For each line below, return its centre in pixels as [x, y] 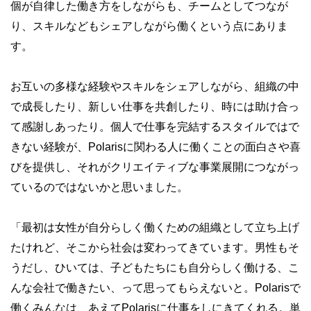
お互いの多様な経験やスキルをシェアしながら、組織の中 [155, 86]
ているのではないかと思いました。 [99, 187]
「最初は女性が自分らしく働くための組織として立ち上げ [155, 227]
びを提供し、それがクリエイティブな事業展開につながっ [155, 167]
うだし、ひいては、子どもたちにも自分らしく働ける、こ [155, 268]
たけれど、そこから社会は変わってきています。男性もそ [155, 247]
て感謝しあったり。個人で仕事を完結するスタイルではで [155, 127]
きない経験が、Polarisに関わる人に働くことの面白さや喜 [155, 147]
